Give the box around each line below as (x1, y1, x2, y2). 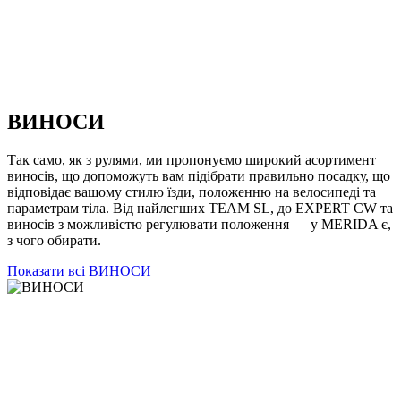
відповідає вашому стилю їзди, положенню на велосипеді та (7, 184, 376, 200)
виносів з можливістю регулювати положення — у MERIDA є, (7, 217, 391, 233)
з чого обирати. (7, 233, 101, 249)
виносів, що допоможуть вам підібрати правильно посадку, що (7, 168, 390, 184)
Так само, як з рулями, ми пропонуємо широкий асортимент (7, 152, 376, 168)
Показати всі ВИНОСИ (7, 263, 151, 279)
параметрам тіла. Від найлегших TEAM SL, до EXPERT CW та (7, 200, 393, 217)
